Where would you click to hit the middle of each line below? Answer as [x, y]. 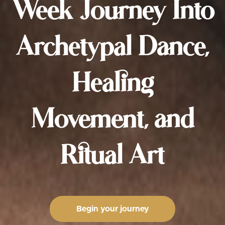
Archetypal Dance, [113, 48]
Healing [113, 85]
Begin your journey [113, 209]
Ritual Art [113, 157]
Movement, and [113, 121]
